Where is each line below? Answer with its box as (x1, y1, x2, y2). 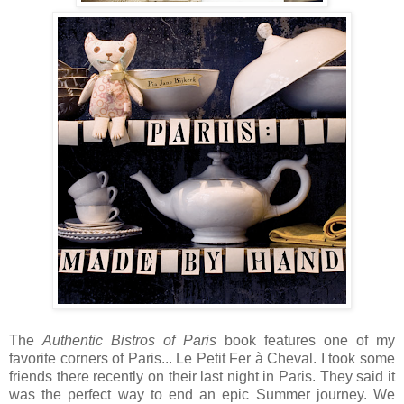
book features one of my (216, 333, 395, 349)
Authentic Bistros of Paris (42, 333, 216, 349)
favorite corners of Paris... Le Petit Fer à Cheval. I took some (9, 351, 395, 367)
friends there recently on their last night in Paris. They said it (9, 369, 395, 385)
